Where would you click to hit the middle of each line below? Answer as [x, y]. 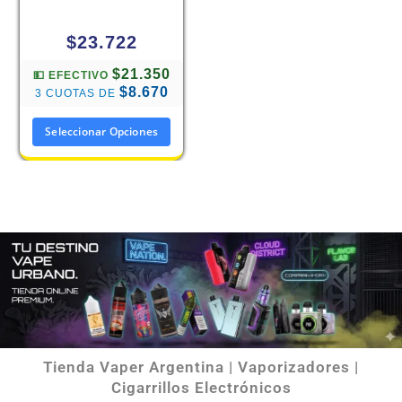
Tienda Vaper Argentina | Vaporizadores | [201, 367]
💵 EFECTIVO [72, 76]
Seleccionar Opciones [102, 132]
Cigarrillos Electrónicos [201, 388]
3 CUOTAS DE [77, 94]
